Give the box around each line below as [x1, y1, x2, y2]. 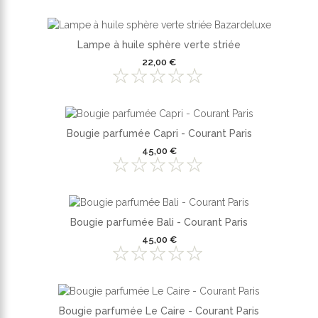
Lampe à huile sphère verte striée [77, 39, 241, 51]
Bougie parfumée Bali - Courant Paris [70, 216, 248, 228]
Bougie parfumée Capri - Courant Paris [66, 127, 252, 139]
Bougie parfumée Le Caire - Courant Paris [59, 305, 259, 317]
